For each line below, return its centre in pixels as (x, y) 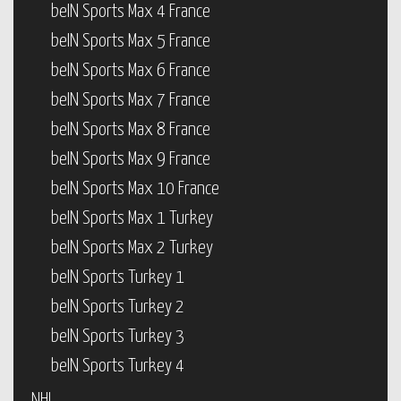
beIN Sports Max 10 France (135, 189)
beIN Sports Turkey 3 (118, 337)
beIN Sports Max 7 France (131, 100)
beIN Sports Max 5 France (131, 41)
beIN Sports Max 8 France (131, 130)
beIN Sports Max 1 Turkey (132, 218)
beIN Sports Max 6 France (131, 71)
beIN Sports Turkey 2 (118, 307)
